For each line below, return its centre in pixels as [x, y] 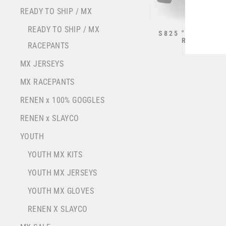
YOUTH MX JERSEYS [63, 173]
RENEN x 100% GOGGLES [62, 100]
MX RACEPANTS [47, 82]
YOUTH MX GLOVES [61, 191]
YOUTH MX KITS [55, 155]
